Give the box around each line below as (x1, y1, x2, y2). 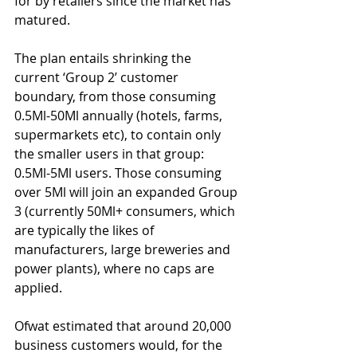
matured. (14, 10, 70, 29)
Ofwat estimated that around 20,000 (14, 316, 234, 335)
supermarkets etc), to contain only (14, 125, 224, 143)
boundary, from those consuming (14, 87, 219, 105)
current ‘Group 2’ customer (14, 68, 182, 86)
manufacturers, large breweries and (14, 240, 233, 258)
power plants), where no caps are (14, 259, 218, 277)
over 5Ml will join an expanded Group (14, 182, 241, 201)
